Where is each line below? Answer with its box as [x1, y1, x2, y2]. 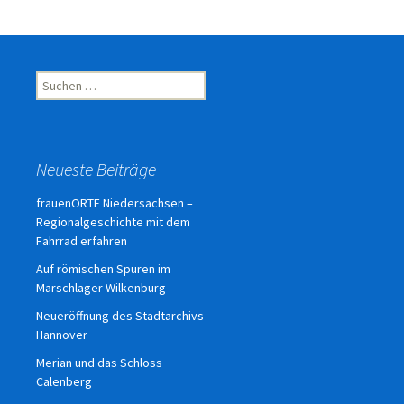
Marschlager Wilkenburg [36, 280, 166, 297]
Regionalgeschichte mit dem [36, 214, 190, 231]
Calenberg [36, 373, 92, 390]
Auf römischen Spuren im [36, 261, 170, 278]
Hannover [36, 326, 87, 344]
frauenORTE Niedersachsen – [36, 195, 193, 212]
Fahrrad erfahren [36, 233, 127, 250]
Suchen [35, 71, 75, 88]
